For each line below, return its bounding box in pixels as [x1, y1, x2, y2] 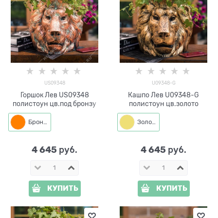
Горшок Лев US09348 [20, 91, 89, 99]
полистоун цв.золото [128, 99, 199, 108]
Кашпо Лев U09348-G [128, 91, 199, 99]
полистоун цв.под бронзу [13, 99, 96, 108]
